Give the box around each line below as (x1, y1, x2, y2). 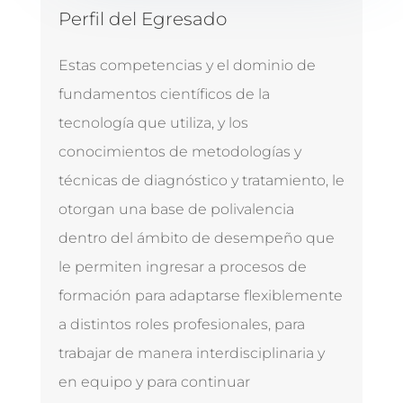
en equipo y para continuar (58, 373, 250, 391)
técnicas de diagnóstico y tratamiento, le (58, 172, 345, 190)
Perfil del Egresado (58, 8, 227, 31)
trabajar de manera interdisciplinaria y (58, 345, 325, 363)
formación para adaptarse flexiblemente (58, 287, 343, 305)
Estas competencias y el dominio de (58, 57, 316, 75)
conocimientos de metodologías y (58, 143, 301, 161)
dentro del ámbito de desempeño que (58, 229, 335, 247)
